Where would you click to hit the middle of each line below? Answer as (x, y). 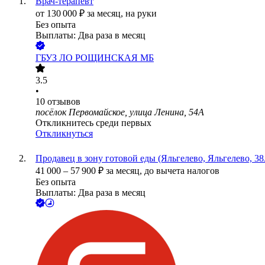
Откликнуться (64, 134)
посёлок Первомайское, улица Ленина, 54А (120, 112)
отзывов (64, 102)
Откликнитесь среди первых (93, 123)
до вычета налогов (182, 171)
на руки (141, 14)
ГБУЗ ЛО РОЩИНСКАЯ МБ (95, 58)
